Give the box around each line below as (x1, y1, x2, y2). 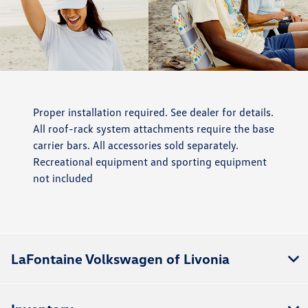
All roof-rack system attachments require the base (33, 121, 274, 135)
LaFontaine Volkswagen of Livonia (11, 250, 230, 267)
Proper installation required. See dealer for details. (33, 104, 274, 119)
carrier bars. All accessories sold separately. (33, 137, 239, 152)
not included (33, 170, 93, 185)
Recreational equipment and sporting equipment (33, 154, 267, 168)
